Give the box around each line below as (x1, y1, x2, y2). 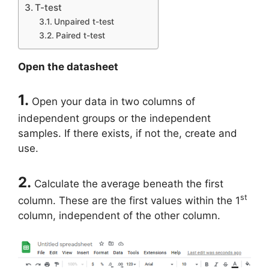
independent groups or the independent (18, 112, 211, 125)
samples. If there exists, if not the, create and (18, 127, 237, 140)
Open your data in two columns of (29, 95, 195, 108)
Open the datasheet (18, 60, 118, 73)
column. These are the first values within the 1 (18, 194, 240, 207)
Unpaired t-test (53, 16, 114, 26)
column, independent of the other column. (18, 209, 220, 222)
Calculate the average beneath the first (31, 177, 223, 190)
